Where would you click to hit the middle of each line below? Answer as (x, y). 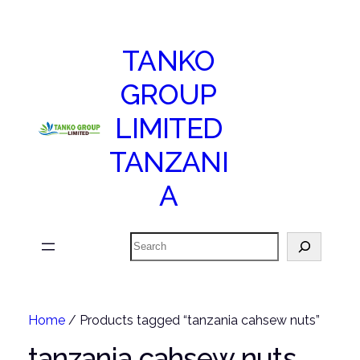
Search (146, 237)
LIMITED (169, 129)
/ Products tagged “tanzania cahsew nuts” (192, 320)
